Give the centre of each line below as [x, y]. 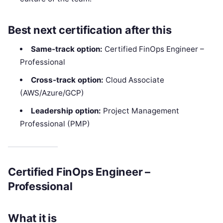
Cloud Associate [134, 80]
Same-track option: [66, 49]
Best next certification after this [90, 30]
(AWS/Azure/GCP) [52, 93]
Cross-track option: [67, 80]
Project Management [140, 111]
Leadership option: [66, 111]
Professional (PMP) [55, 124]
